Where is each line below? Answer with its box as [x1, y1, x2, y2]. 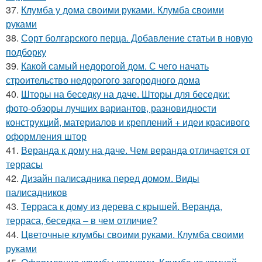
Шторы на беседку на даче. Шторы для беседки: [21, 87, 230, 101]
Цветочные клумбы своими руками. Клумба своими [21, 227, 244, 241]
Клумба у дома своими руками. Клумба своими [21, 3, 224, 16]
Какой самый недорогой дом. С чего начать [21, 59, 209, 73]
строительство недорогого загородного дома [6, 73, 200, 87]
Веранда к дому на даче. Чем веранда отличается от [21, 143, 250, 157]
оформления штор [6, 129, 87, 143]
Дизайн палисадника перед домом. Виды [21, 171, 199, 185]
